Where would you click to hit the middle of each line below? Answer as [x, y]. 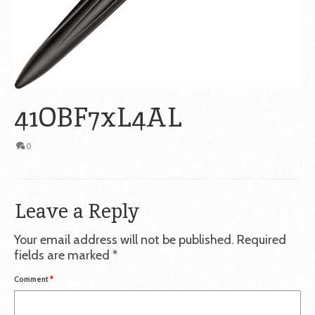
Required [262, 239]
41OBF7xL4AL [98, 117]
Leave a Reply [77, 211]
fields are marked [63, 255]
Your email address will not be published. [124, 239]
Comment [32, 279]
